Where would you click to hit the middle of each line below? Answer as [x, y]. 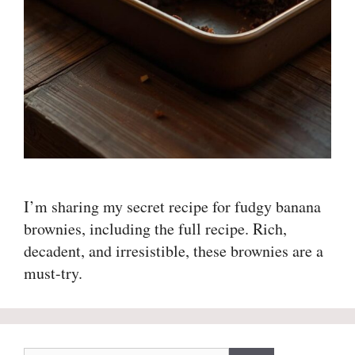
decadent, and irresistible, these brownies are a [174, 251]
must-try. [53, 273]
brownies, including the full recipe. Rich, [155, 229]
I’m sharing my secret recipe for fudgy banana [172, 207]
